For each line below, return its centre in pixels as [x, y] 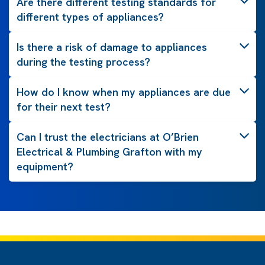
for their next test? [64, 107]
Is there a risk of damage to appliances [112, 47]
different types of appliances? [90, 17]
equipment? [45, 167]
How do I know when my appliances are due [124, 92]
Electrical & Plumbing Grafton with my [109, 152]
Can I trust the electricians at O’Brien [108, 137]
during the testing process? [83, 62]
